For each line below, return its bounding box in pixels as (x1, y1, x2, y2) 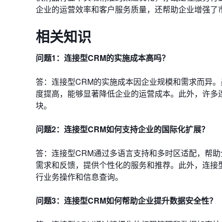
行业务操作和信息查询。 (36, 171, 123, 182)
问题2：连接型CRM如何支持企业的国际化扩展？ (36, 123, 209, 135)
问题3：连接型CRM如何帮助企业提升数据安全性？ (36, 195, 217, 206)
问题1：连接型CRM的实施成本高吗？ (36, 52, 169, 63)
